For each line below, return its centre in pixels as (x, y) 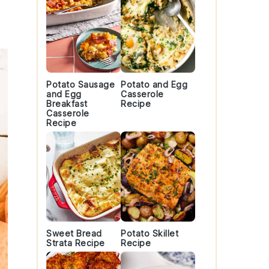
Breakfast (67, 104)
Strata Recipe (76, 243)
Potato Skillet (150, 233)
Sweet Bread (74, 233)
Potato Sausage (80, 84)
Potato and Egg (154, 84)
